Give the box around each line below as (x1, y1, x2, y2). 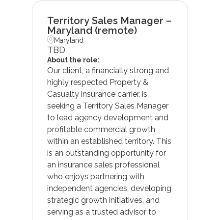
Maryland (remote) (47, 24, 137, 36)
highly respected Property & (47, 77, 148, 87)
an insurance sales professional (47, 160, 160, 169)
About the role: (47, 55, 100, 64)
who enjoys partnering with (47, 171, 144, 181)
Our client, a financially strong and (47, 65, 169, 75)
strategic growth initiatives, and (47, 195, 160, 205)
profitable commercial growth (47, 124, 155, 134)
